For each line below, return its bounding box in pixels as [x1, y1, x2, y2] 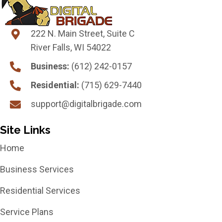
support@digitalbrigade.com [31, 98, 142, 109]
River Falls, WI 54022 [31, 42, 111, 53]
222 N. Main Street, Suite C [31, 28, 135, 39]
